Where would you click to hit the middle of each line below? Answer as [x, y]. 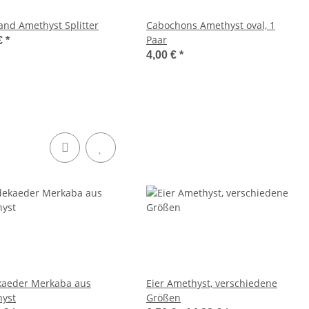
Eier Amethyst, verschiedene [212, 283]
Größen [163, 298]
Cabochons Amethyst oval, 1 [211, 25]
